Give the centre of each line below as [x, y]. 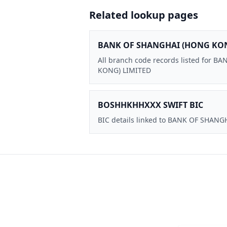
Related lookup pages [144, 15]
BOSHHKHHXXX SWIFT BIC [150, 105]
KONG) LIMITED [124, 70]
